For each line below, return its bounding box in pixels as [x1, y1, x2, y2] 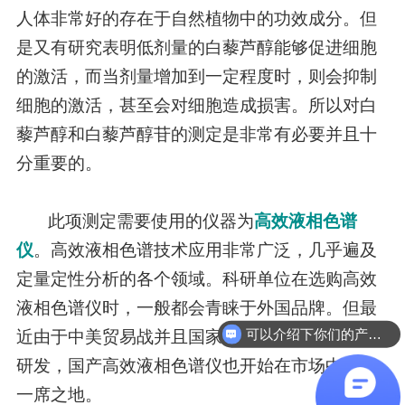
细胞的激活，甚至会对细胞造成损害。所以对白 [15, 95, 377, 115]
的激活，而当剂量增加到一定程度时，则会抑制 [15, 66, 377, 86]
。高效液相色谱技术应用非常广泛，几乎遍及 [33, 240, 377, 259]
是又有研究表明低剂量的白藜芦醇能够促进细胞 [15, 37, 377, 57]
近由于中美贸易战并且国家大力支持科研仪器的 [15, 326, 377, 346]
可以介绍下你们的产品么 [367, 325, 381, 342]
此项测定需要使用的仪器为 [15, 211, 254, 231]
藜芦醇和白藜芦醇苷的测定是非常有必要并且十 [15, 124, 377, 144]
